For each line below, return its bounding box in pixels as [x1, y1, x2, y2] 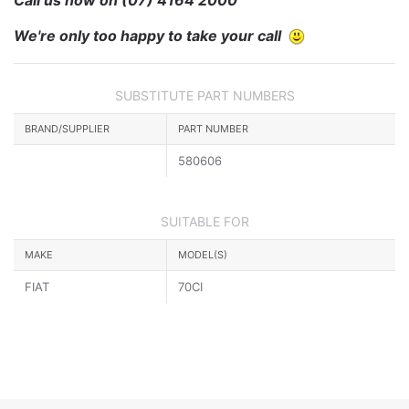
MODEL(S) [178, 248, 227, 262]
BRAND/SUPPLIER [25, 122, 110, 136]
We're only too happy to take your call [14, 26, 288, 45]
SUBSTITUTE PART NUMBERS [114, 88, 295, 104]
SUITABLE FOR [160, 214, 249, 230]
